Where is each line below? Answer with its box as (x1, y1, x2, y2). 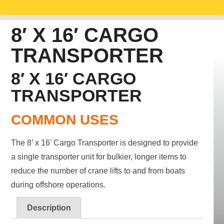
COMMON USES (11, 112, 119, 128)
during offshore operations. (11, 180, 106, 189)
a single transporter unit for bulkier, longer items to (11, 152, 187, 161)
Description (26, 203, 71, 212)
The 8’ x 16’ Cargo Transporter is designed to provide (11, 138, 198, 147)
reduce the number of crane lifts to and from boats (11, 166, 185, 175)
